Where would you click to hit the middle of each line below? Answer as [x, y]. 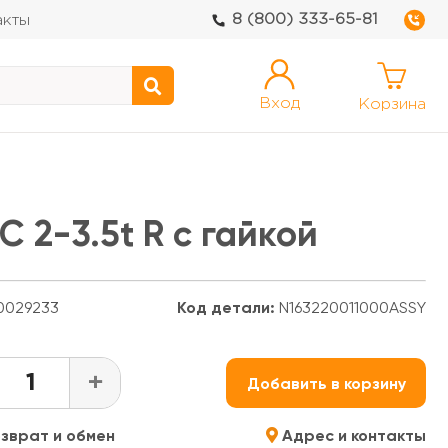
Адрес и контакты [351, 435]
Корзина [392, 104]
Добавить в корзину [326, 383]
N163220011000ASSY [350, 307]
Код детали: [226, 307]
